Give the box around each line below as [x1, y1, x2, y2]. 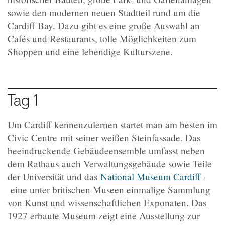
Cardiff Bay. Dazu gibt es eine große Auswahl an [8, 19, 200, 32]
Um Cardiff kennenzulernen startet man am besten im [8, 118, 217, 131]
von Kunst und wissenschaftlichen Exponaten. [8, 196, 191, 209]
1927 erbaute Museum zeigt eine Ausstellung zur [8, 209, 200, 222]
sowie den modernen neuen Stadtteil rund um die [8, 6, 200, 19]
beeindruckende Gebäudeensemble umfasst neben [8, 144, 205, 157]
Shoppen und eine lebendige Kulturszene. [8, 45, 176, 58]
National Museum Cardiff [100, 170, 201, 183]
